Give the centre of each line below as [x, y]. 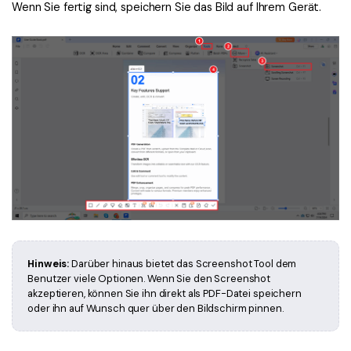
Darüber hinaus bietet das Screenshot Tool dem [183, 264]
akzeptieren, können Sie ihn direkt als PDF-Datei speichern [165, 294]
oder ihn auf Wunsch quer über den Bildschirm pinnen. [156, 309]
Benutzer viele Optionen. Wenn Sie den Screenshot [149, 279]
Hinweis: [49, 264]
